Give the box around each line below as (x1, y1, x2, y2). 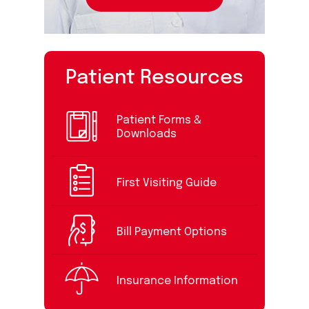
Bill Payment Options (117, 226, 227, 238)
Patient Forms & (117, 114, 201, 126)
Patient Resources (66, 68, 243, 88)
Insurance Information (117, 275, 238, 287)
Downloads (117, 128, 177, 140)
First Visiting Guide (117, 177, 217, 189)
